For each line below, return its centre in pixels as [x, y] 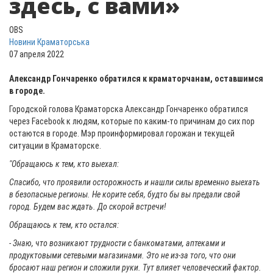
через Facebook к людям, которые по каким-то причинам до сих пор [132, 121]
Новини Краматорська [49, 42]
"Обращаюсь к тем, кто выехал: [64, 164]
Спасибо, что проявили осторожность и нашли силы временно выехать [135, 182]
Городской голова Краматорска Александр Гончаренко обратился [129, 109]
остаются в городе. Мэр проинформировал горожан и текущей [122, 133]
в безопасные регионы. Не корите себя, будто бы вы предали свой [125, 194]
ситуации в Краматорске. [56, 146]
